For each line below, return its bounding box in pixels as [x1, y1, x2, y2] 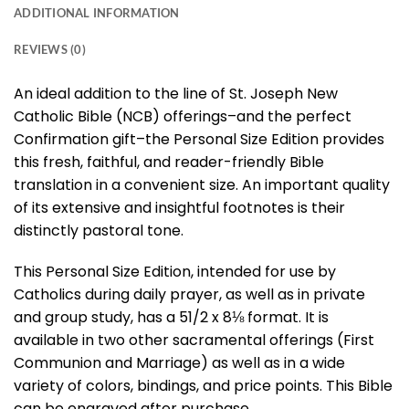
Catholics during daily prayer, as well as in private [14, 284, 365, 306]
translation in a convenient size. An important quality [14, 173, 390, 195]
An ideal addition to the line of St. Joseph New [14, 82, 338, 104]
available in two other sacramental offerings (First [14, 330, 374, 351]
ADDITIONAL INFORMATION [14, 5, 180, 20]
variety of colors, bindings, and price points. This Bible [14, 375, 393, 397]
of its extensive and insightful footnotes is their [14, 196, 345, 218]
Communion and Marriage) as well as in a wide [14, 352, 345, 374]
